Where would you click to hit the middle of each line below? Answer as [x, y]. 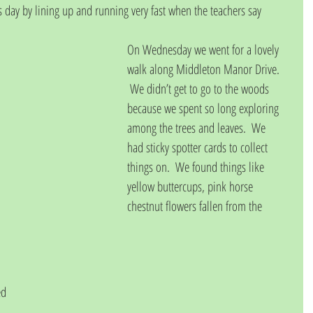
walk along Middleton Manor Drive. [205, 69]
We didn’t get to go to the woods [199, 89]
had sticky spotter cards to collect [199, 147]
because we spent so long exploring [204, 108]
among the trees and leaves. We [198, 128]
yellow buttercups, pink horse [191, 187]
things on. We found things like [197, 167]
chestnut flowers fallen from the [196, 206]
